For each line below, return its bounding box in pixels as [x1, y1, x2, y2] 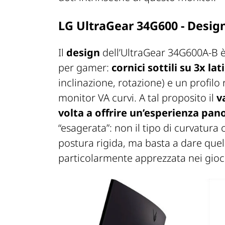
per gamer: [58, 60, 111, 74]
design [66, 45, 100, 59]
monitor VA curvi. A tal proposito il [58, 90, 216, 104]
